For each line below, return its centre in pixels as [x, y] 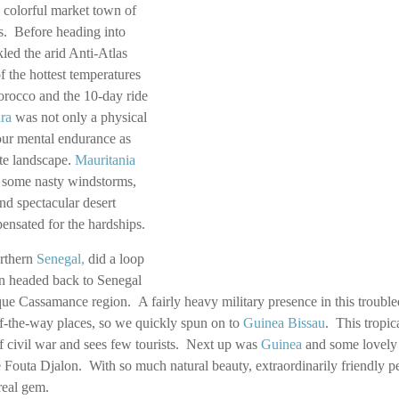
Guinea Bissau [284, 323]
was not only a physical [79, 117]
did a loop [114, 259]
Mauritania [105, 160]
